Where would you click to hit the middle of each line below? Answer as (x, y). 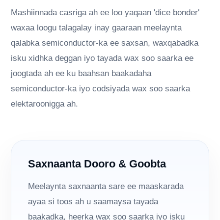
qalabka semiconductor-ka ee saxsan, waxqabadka (105, 43)
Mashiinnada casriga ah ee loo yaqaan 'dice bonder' (105, 13)
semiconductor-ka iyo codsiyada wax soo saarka (101, 89)
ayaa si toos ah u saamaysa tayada (93, 202)
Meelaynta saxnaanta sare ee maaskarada (106, 187)
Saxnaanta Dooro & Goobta (97, 164)
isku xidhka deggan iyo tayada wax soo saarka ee (102, 58)
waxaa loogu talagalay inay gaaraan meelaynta (96, 28)
